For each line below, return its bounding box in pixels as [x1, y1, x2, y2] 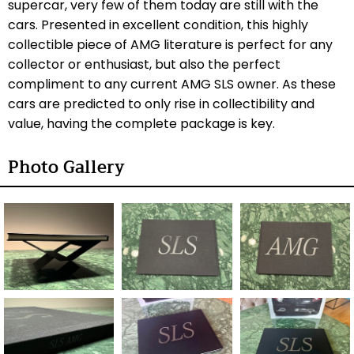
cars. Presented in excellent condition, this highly [8, 16, 308, 34]
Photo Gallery [8, 153, 125, 182]
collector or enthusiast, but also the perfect [8, 55, 281, 73]
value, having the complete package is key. [8, 115, 278, 133]
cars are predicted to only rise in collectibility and [8, 95, 314, 113]
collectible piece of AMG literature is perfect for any [8, 36, 333, 54]
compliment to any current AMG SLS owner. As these [8, 75, 336, 93]
